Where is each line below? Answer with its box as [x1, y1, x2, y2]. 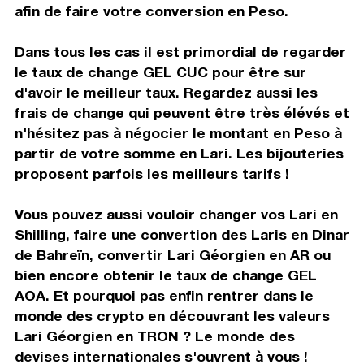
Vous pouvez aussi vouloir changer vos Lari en [14, 205, 338, 223]
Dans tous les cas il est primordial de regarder [14, 42, 346, 60]
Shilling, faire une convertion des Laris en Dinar [14, 225, 349, 243]
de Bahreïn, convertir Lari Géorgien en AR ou [14, 245, 331, 263]
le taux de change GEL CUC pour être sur [14, 63, 306, 80]
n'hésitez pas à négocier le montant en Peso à [14, 123, 342, 141]
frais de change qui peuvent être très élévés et [14, 103, 349, 121]
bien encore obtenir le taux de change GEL [14, 266, 317, 284]
